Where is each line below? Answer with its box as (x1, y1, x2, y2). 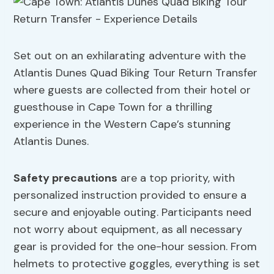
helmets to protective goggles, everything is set (13, 256, 261, 272)
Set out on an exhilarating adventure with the (13, 48, 246, 64)
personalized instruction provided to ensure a (13, 188, 247, 203)
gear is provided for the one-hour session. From (13, 239, 257, 254)
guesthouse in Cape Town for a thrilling (13, 100, 213, 115)
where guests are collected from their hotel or (13, 83, 251, 98)
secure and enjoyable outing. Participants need (13, 205, 252, 220)
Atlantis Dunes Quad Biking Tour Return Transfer (13, 65, 258, 81)
